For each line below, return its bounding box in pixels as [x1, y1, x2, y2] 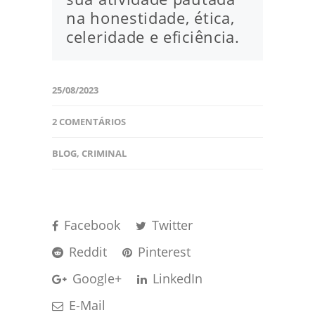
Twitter [148, 217, 193, 233]
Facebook [60, 217, 120, 233]
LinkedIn [149, 270, 202, 287]
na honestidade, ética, [66, 8, 235, 28]
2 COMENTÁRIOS [52, 115, 126, 128]
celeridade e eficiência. [66, 27, 240, 47]
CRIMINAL [82, 147, 127, 160]
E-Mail [65, 297, 105, 314]
